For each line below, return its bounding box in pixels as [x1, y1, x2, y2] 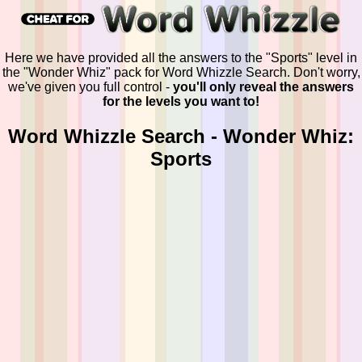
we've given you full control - [8, 79, 173, 94]
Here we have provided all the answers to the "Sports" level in [5, 50, 357, 65]
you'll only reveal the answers [173, 79, 354, 94]
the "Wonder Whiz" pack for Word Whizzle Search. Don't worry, [2, 65, 360, 79]
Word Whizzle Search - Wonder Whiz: [8, 124, 354, 147]
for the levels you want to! [103, 94, 259, 108]
